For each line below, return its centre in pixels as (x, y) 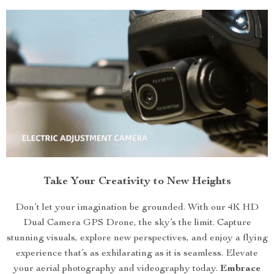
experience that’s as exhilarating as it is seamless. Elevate (137, 254)
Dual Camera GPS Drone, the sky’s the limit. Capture (137, 223)
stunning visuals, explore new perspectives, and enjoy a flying (137, 238)
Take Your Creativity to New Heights (137, 181)
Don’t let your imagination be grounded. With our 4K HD (137, 208)
